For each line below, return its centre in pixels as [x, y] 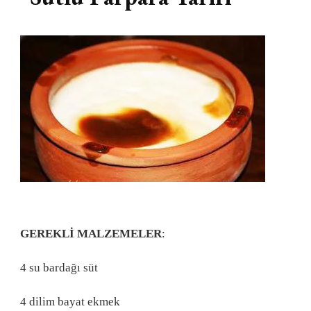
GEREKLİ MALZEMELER [91, 233]
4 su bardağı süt [59, 267]
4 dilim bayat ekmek [70, 301]
